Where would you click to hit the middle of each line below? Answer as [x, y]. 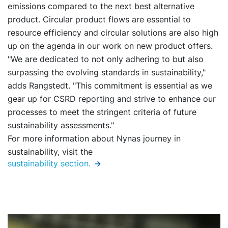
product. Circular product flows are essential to [99, 20]
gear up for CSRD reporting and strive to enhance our [112, 99]
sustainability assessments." [61, 125]
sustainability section [48, 164]
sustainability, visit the [50, 152]
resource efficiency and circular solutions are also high [113, 33]
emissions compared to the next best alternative [101, 6]
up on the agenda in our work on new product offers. [110, 46]
